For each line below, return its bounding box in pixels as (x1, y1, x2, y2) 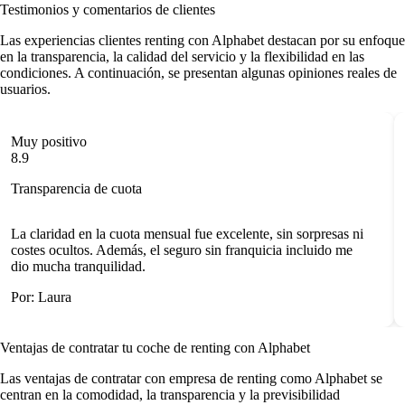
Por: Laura (5, 289, 65, 306)
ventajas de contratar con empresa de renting (24, 370, 277, 386)
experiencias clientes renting (24, 33, 184, 49)
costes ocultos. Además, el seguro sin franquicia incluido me (5, 242, 346, 259)
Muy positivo (5, 134, 80, 150)
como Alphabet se (277, 370, 382, 386)
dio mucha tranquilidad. (5, 259, 139, 275)
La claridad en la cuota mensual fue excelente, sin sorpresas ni (5, 226, 357, 242)
